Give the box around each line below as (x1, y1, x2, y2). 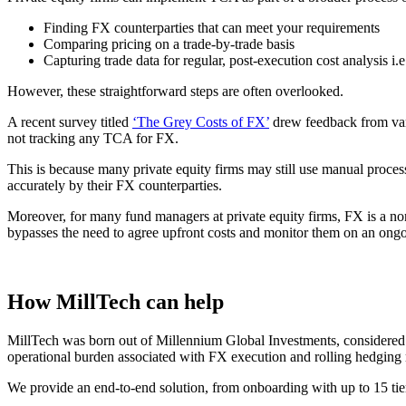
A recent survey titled (7, 114, 132, 130)
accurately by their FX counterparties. (7, 178, 222, 194)
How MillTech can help (7, 290, 224, 314)
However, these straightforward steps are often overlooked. (7, 83, 343, 100)
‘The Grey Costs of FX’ (132, 114, 269, 130)
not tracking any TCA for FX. (7, 130, 179, 147)
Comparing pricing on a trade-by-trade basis (43, 36, 295, 53)
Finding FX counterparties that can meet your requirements (43, 20, 380, 36)
